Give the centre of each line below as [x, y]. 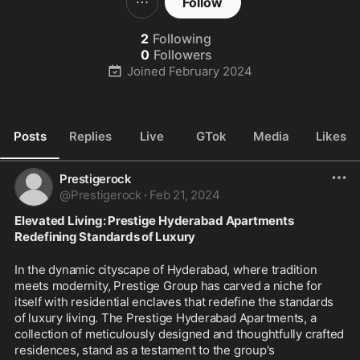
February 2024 [210, 71]
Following [182, 39]
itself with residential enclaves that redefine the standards [174, 302]
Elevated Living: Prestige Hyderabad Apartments [154, 221]
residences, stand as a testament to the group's [145, 350]
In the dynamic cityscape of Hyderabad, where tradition [166, 270]
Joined [146, 71]
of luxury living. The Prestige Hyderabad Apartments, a [166, 318]
